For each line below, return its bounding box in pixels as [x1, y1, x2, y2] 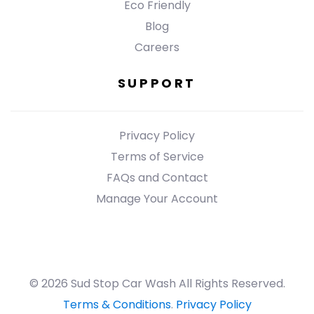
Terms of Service [110, 148, 204, 165]
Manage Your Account [96, 190, 218, 207]
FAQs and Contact [106, 169, 208, 186]
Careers [135, 39, 179, 55]
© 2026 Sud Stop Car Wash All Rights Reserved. [29, 275, 285, 292]
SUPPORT [117, 74, 197, 93]
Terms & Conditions [62, 296, 171, 313]
